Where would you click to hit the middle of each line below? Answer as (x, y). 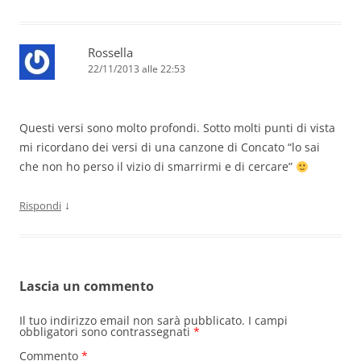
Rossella (110, 53)
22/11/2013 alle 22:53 (137, 69)
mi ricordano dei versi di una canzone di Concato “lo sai (170, 147)
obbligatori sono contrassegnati (106, 332)
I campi (268, 321)
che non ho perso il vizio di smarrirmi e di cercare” (158, 167)
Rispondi (40, 206)
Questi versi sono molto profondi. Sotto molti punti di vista (177, 128)
